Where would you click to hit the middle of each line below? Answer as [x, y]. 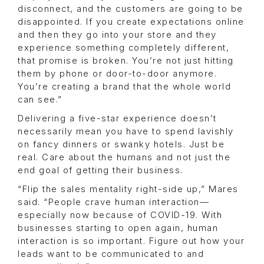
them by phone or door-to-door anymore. [117, 73]
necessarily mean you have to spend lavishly [126, 131]
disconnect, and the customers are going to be [131, 9]
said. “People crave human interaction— [113, 202]
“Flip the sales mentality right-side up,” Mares [128, 189]
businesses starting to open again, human [118, 228]
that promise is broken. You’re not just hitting [126, 60]
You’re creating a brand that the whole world [124, 86]
